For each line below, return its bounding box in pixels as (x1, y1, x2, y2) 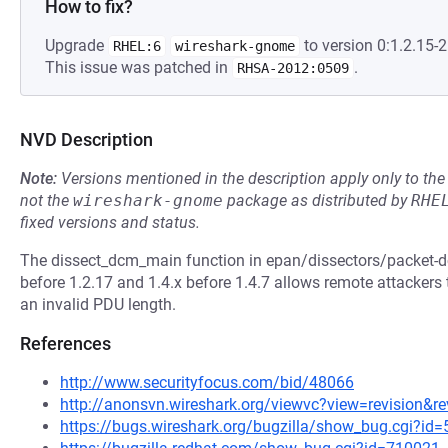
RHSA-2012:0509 (237, 60, 349, 76)
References (20, 333, 111, 354)
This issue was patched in (45, 58, 232, 77)
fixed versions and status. (20, 213, 200, 232)
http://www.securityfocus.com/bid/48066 (60, 373, 354, 392)
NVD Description (20, 129, 153, 150)
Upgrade (45, 36, 108, 55)
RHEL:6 (113, 38, 161, 54)
